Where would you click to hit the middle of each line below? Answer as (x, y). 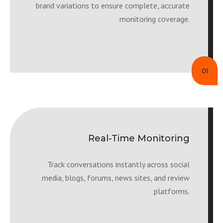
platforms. (172, 191)
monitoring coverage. (155, 19)
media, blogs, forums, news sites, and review (116, 178)
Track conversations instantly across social (118, 164)
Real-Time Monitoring (139, 138)
